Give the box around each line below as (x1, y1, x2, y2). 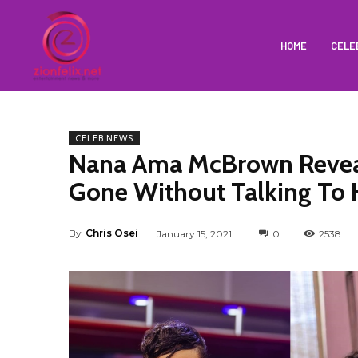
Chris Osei (86, 227, 138, 240)
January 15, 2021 (157, 227, 232, 240)
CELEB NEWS (75, 132, 133, 144)
